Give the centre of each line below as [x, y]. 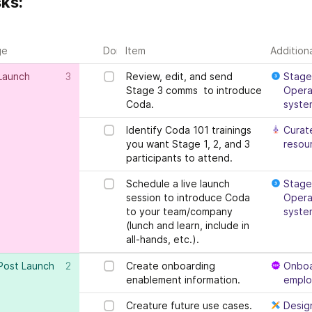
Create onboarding [171, 266]
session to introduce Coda [188, 197]
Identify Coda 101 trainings [189, 130]
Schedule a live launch [178, 184]
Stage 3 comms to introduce [194, 90]
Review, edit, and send [179, 76]
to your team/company [179, 211]
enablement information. [183, 280]
